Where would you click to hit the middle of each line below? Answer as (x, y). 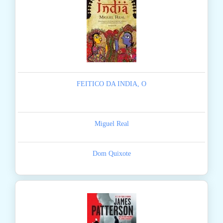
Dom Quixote (111, 154)
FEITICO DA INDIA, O (111, 84)
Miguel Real (111, 124)
